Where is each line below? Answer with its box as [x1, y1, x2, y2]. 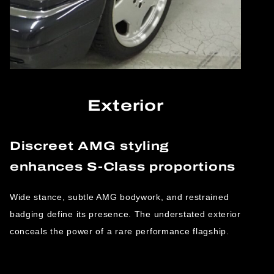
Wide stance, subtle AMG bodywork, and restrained [9, 191, 229, 202]
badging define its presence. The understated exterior [9, 209, 241, 219]
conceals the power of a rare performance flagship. [9, 226, 229, 236]
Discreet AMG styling [9, 136, 169, 155]
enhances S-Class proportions [9, 157, 235, 176]
